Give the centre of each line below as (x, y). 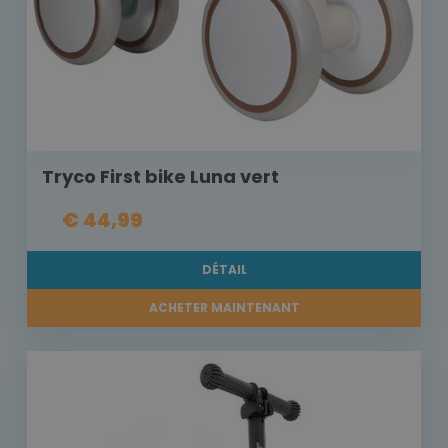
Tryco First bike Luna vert (160, 177)
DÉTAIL (224, 270)
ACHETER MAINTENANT (224, 308)
